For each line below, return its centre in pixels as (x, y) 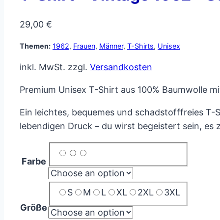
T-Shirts (140, 46)
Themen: (35, 46)
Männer (111, 46)
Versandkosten (121, 67)
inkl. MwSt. (42, 67)
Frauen (84, 46)
